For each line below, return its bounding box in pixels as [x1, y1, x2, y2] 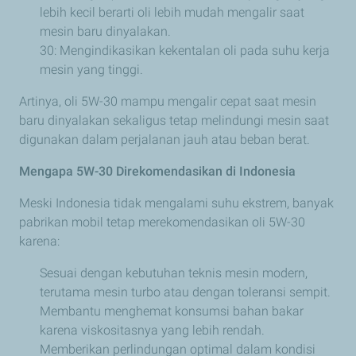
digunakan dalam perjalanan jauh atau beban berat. [19, 132, 313, 148]
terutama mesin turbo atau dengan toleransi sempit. [40, 284, 331, 300]
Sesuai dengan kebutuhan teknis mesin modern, [40, 265, 308, 281]
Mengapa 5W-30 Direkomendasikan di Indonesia [19, 164, 296, 180]
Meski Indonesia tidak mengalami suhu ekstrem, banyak [19, 195, 334, 211]
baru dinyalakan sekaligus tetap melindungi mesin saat [19, 113, 329, 129]
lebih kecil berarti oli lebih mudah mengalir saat [40, 5, 304, 21]
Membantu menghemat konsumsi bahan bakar [40, 304, 304, 319]
